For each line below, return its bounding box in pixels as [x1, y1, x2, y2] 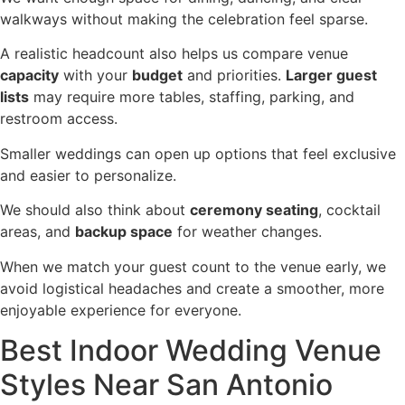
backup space [75, 222, 173, 241]
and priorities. [183, 66, 286, 85]
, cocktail [318, 201, 381, 220]
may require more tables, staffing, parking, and [29, 88, 354, 107]
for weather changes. [173, 222, 322, 241]
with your [59, 66, 132, 85]
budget [132, 66, 183, 85]
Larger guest [286, 66, 377, 85]
